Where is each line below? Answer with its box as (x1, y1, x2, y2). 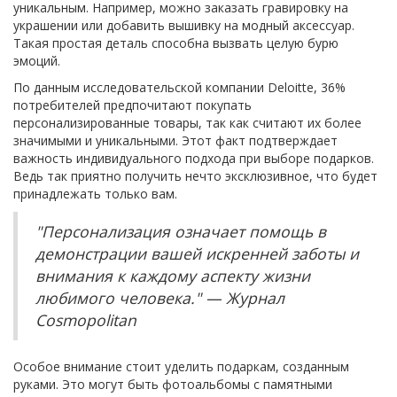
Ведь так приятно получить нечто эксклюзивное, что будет (13, 167, 378, 185)
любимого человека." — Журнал (35, 287, 284, 309)
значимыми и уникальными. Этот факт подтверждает (13, 132, 338, 150)
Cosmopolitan (35, 309, 136, 331)
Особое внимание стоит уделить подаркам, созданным (13, 358, 349, 376)
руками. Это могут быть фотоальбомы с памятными (13, 376, 332, 393)
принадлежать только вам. (13, 185, 177, 203)
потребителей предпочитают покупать (13, 97, 252, 114)
